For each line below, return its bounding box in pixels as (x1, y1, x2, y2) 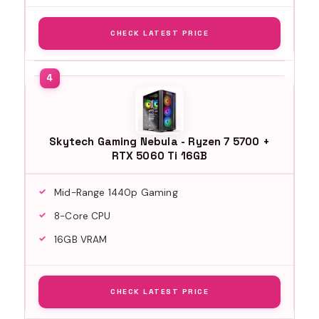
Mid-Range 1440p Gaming (54, 186, 178, 199)
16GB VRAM (54, 233, 108, 246)
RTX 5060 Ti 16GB (111, 148, 208, 162)
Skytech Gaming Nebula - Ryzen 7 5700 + (49, 134, 270, 148)
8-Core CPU (54, 209, 110, 222)
